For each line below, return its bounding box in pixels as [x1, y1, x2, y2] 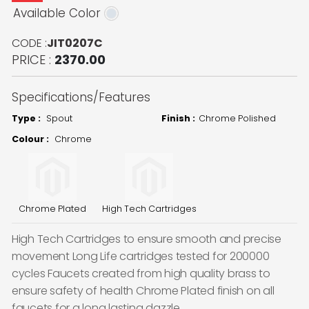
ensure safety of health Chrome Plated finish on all [11, 283, 275, 299]
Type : [11, 112, 41, 125]
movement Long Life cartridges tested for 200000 [11, 248, 270, 265]
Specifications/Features [11, 89, 150, 106]
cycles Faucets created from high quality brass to [11, 266, 270, 282]
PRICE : [11, 51, 54, 69]
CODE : [11, 35, 47, 52]
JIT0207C [46, 35, 103, 52]
